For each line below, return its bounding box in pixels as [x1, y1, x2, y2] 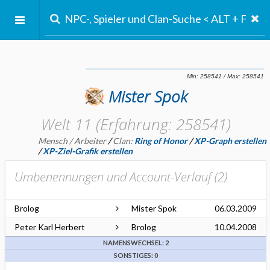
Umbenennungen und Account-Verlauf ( [14, 169, 218, 185]
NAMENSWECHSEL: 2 [102, 239, 169, 246]
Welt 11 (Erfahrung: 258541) [40, 113, 231, 135]
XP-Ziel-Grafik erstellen [43, 146, 133, 156]
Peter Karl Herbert [14, 222, 85, 232]
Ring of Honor [134, 136, 187, 146]
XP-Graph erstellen [194, 136, 266, 146]
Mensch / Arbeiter [38, 136, 106, 146]
